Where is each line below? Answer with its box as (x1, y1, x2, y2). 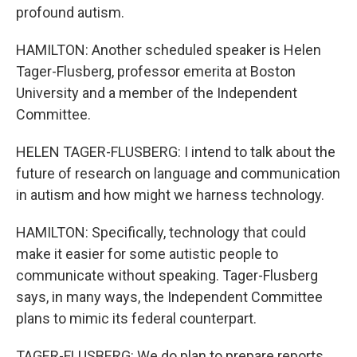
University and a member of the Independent (16, 84, 297, 101)
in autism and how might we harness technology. (16, 186, 324, 203)
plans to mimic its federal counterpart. (16, 310, 257, 327)
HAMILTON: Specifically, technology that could (16, 224, 306, 241)
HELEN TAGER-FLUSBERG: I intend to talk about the (16, 143, 335, 160)
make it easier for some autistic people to (16, 245, 278, 262)
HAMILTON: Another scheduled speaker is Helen (16, 41, 321, 58)
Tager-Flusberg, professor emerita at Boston (16, 63, 296, 80)
